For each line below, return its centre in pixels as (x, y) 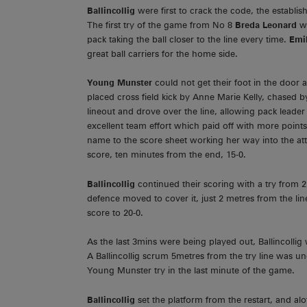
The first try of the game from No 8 (161, 25)
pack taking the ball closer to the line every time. (188, 39)
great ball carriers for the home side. (162, 53)
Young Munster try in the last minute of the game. (191, 271)
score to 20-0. (115, 212)
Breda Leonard (267, 25)
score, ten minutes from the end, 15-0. (167, 155)
